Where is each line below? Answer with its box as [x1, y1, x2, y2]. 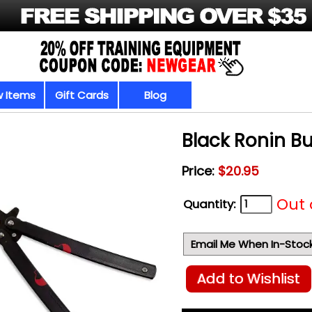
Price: [181, 162, 218, 180]
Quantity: [182, 196, 235, 212]
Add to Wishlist [196, 269, 300, 288]
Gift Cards [54, 88, 109, 102]
